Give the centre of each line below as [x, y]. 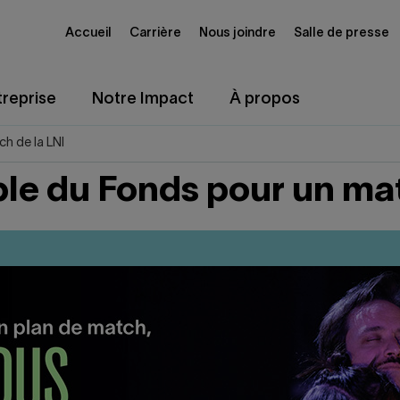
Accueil [88, 33]
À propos [265, 100]
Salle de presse [342, 33]
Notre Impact [143, 100]
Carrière [155, 33]
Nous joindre [237, 33]
